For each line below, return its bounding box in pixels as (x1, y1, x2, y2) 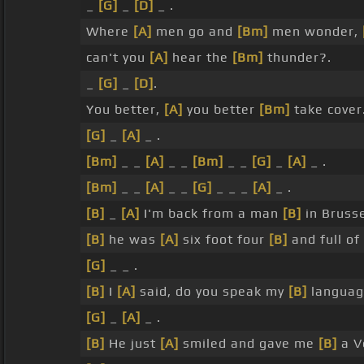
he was (105, 232, 160, 248)
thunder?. (263, 50, 331, 66)
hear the (168, 50, 232, 66)
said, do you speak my (136, 284, 288, 300)
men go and (152, 24, 237, 40)
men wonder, (268, 24, 362, 40)
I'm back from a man (140, 206, 283, 222)
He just (105, 336, 160, 352)
